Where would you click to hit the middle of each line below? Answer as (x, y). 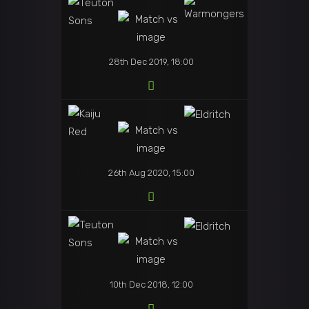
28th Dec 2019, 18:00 (151, 62)
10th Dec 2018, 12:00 (151, 284)
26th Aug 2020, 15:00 (151, 173)
